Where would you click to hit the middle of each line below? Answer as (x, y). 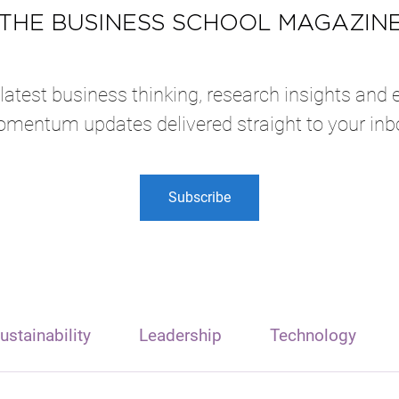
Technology (313, 336)
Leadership (180, 336)
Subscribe (199, 198)
